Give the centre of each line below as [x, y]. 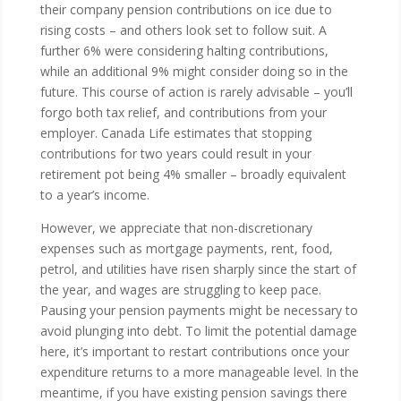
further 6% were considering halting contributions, [184, 51]
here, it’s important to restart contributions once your [194, 351]
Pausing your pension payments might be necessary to [199, 310]
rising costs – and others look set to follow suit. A [183, 30]
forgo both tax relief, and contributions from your [183, 112]
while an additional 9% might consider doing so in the [194, 71]
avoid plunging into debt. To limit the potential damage [198, 331]
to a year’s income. [94, 195]
